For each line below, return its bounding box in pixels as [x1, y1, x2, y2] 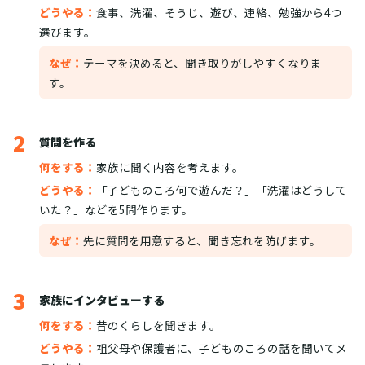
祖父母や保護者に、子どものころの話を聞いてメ [96, 340, 347, 357]
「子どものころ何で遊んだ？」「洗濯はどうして [96, 182, 347, 199]
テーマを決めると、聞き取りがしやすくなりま [83, 55, 322, 72]
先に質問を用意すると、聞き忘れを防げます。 [83, 232, 321, 249]
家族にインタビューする [39, 292, 165, 309]
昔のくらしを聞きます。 [96, 317, 221, 334]
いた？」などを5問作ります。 [39, 201, 193, 218]
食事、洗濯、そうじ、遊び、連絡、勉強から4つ [96, 4, 342, 21]
